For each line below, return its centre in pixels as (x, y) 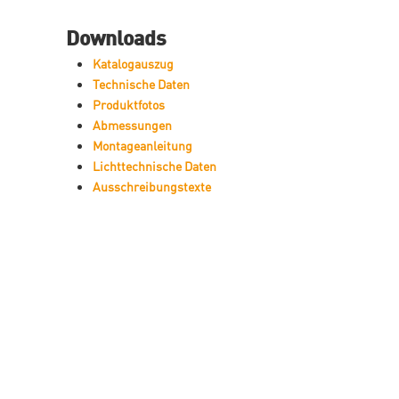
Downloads (116, 37)
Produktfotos (129, 104)
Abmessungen (132, 124)
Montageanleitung (142, 145)
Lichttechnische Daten (155, 165)
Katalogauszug (133, 63)
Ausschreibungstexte (152, 186)
